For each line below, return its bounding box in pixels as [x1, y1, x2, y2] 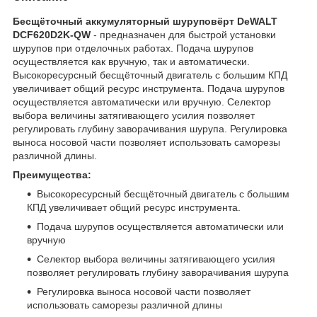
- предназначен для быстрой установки [91, 28, 276, 40]
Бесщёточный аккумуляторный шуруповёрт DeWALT [13, 15, 277, 27]
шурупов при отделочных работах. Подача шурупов [13, 42, 253, 54]
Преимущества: [13, 168, 91, 180]
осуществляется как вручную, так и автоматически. [13, 55, 250, 67]
